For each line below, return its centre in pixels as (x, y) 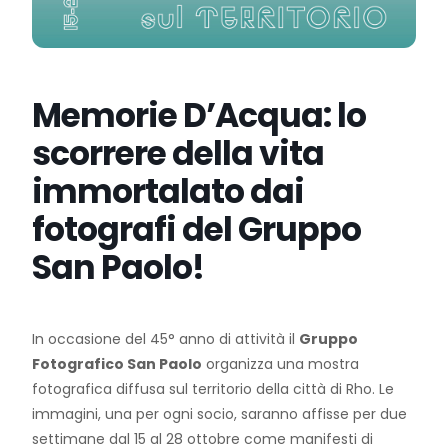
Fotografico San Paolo (117, 364)
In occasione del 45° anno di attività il (166, 339)
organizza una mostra (281, 364)
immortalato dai (168, 192)
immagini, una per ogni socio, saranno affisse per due (220, 414)
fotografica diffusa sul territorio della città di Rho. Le (213, 389)
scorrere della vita (178, 154)
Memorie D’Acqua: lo (199, 116)
